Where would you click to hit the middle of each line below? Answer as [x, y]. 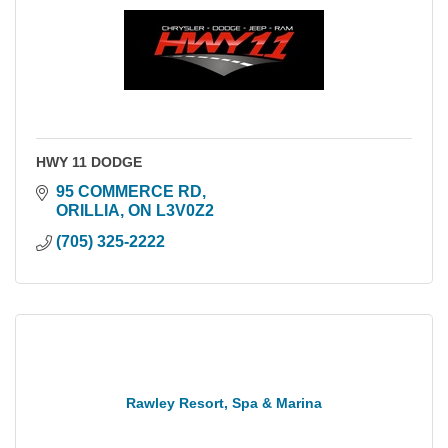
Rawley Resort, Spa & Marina [224, 402]
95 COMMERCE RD [129, 191]
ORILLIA [88, 210]
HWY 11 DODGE [89, 161]
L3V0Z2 [185, 210]
